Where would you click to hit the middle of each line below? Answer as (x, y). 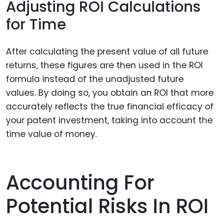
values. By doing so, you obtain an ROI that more (110, 93)
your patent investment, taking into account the (109, 120)
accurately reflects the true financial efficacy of (110, 106)
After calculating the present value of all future (107, 51)
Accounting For (80, 182)
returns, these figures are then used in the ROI (104, 65)
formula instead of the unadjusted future (95, 79)
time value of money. (51, 134)
